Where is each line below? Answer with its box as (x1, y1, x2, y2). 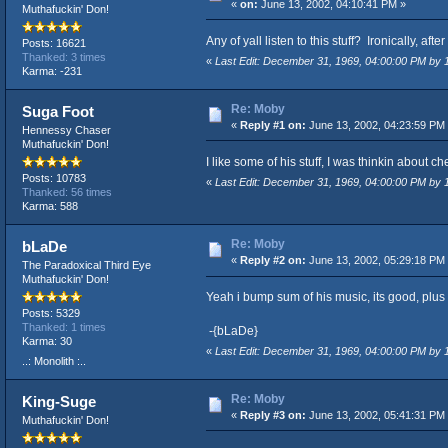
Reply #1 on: (239, 118, 306, 131)
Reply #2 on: (239, 254, 306, 267)
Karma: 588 (21, 200, 78, 213)
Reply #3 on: (239, 408, 306, 421)
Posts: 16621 (21, 36, 86, 49)
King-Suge (22, 392, 97, 410)
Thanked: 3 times (21, 50, 106, 63)
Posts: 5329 (21, 307, 80, 320)
